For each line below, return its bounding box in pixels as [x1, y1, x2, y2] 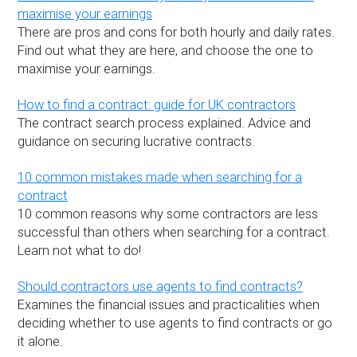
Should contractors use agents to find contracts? [18, 278, 304, 294]
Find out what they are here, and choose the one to [18, 42, 314, 58]
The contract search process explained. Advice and [18, 115, 312, 131]
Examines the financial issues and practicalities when [18, 296, 320, 312]
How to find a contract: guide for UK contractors [18, 96, 296, 112]
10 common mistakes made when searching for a [18, 169, 303, 185]
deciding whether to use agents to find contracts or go [18, 315, 333, 331]
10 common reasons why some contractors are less [18, 206, 319, 222]
